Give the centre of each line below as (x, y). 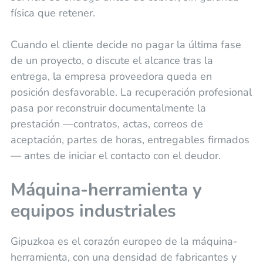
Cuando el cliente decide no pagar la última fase (126, 45)
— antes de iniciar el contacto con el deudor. (115, 156)
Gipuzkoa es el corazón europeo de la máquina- (124, 242)
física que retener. (53, 13)
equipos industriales (93, 211)
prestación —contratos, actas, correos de (107, 124)
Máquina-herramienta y (106, 190)
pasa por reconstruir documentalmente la (108, 108)
